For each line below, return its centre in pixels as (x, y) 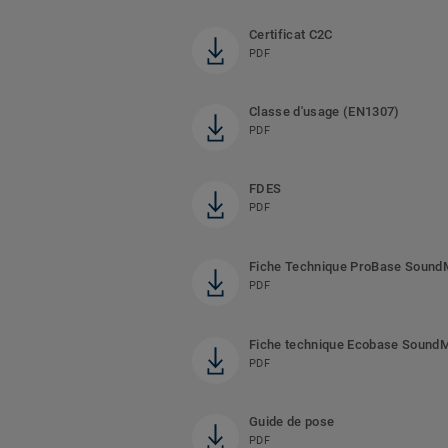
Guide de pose (292, 422)
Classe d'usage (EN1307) (324, 112)
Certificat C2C (291, 35)
